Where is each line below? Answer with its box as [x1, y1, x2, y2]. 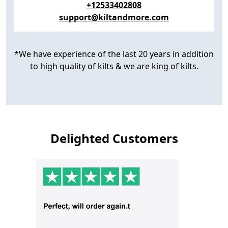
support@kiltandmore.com [59, 11, 169, 23]
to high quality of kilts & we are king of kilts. [30, 60, 198, 72]
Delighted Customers [50, 129, 178, 147]
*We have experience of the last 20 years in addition [14, 48, 214, 60]
